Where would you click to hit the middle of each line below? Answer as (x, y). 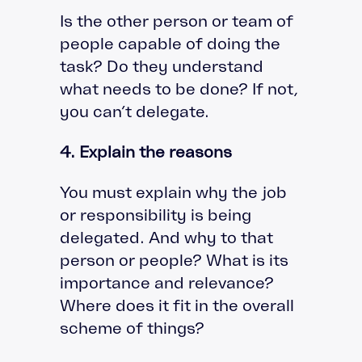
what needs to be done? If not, (179, 88)
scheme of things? (132, 328)
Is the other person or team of (177, 21)
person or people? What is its (174, 260)
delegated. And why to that (166, 237)
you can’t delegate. (135, 111)
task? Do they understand (162, 66)
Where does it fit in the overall (177, 305)
